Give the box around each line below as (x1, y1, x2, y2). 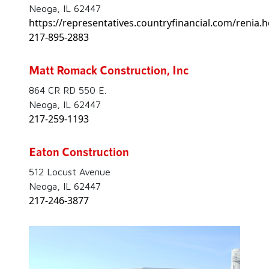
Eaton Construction (29, 144, 129, 159)
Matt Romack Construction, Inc (29, 62, 189, 77)
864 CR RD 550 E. (29, 84, 106, 95)
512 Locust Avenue (29, 166, 110, 177)
